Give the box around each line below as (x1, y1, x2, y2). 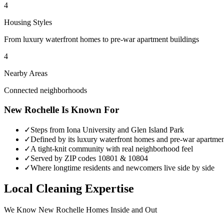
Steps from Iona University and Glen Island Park (30, 125, 184, 134)
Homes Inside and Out (84, 205, 157, 214)
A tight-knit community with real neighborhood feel (30, 144, 193, 153)
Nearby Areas (4, 69, 47, 78)
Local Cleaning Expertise (4, 182, 134, 195)
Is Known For (59, 104, 119, 115)
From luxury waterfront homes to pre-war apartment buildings (4, 35, 199, 44)
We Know (4, 205, 38, 214)
